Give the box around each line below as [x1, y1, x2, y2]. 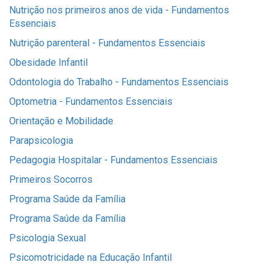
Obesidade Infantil [9, 57, 88, 68]
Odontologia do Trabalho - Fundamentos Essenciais [9, 76, 229, 88]
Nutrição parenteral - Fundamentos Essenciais [9, 37, 205, 49]
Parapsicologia [9, 135, 73, 146]
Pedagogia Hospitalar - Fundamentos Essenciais [9, 154, 218, 166]
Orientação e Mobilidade [9, 115, 113, 127]
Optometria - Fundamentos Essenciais [9, 96, 172, 107]
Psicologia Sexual [9, 232, 86, 244]
